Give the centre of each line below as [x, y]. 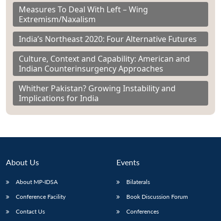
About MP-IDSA [37, 182]
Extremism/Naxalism [57, 19]
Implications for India [59, 98]
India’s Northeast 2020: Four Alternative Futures [108, 39]
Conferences [143, 212]
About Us [22, 162]
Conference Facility [41, 197]
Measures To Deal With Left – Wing [83, 10]
